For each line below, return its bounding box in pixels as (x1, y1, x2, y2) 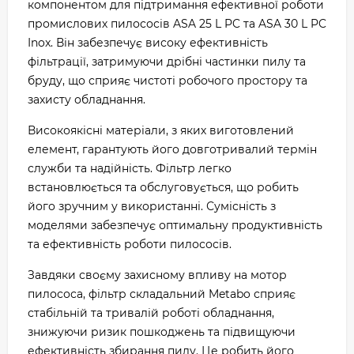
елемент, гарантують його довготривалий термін (28, 142, 317, 156)
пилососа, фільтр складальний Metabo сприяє (28, 287, 296, 301)
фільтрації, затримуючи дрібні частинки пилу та (28, 55, 306, 69)
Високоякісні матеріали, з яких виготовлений (28, 123, 294, 137)
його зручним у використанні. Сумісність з (28, 199, 276, 213)
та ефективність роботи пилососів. (28, 237, 232, 251)
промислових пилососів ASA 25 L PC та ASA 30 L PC (28, 17, 326, 31)
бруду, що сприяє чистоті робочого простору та (28, 73, 307, 88)
